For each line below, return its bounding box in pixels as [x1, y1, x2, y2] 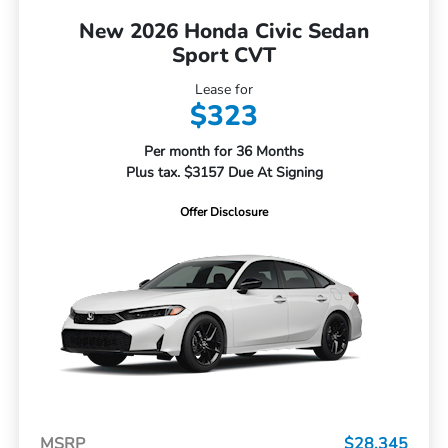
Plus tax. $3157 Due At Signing [125, 162, 323, 182]
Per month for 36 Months [144, 141, 304, 161]
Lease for [195, 79, 253, 99]
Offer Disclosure [180, 203, 268, 220]
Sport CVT [172, 40, 276, 69]
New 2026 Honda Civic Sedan [79, 16, 369, 45]
